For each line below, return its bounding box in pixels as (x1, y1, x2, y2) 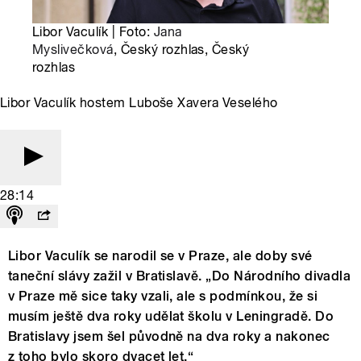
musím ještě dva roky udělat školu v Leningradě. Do (8, 309, 334, 325)
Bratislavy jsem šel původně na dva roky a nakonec (8, 329, 330, 345)
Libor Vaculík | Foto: (32, 24, 154, 40)
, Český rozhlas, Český (113, 42, 250, 58)
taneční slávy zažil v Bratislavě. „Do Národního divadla (8, 268, 351, 284)
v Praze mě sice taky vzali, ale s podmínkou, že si (8, 288, 318, 305)
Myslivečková (32, 42, 114, 58)
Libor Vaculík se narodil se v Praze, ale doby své (8, 248, 313, 264)
